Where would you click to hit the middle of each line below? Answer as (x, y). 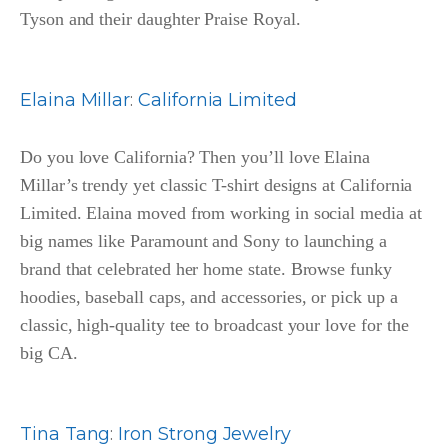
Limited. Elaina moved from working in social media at (221, 213)
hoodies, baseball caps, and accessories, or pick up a (209, 297)
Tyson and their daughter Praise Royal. (160, 19)
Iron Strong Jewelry (205, 434)
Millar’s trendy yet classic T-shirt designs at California (216, 185)
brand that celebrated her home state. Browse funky (206, 269)
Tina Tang (65, 434)
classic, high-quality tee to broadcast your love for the (214, 325)
